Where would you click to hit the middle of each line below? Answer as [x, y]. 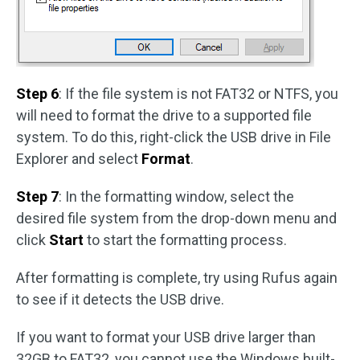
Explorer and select [79, 159]
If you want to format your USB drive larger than [166, 337]
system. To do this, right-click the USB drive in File [174, 137]
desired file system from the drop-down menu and [176, 219]
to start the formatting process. [185, 240]
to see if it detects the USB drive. [120, 300]
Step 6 [37, 94]
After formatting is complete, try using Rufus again [177, 278]
